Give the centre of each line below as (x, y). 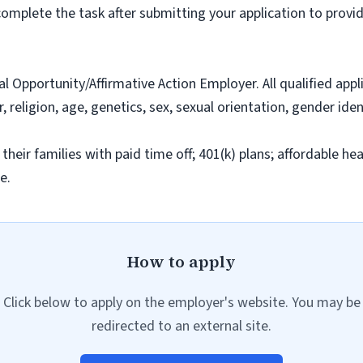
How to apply (181, 262)
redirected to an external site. (181, 326)
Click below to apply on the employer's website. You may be (181, 303)
